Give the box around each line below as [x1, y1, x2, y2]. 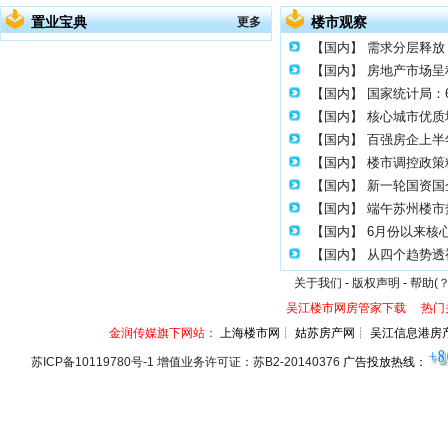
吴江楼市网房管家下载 [286, 301, 406, 315]
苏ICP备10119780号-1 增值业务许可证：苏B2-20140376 [31, 355, 340, 369]
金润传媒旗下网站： [109, 326, 217, 340]
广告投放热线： [340, 355, 427, 369]
